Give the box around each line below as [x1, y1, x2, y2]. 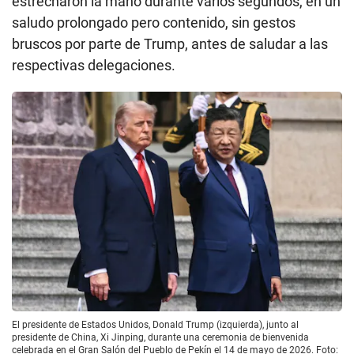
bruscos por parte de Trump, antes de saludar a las [12, 35, 328, 52]
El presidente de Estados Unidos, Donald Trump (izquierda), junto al [12, 318, 299, 330]
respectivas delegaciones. [12, 56, 175, 73]
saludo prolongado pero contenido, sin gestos [12, 13, 296, 31]
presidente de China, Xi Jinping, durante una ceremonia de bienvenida [12, 331, 309, 343]
